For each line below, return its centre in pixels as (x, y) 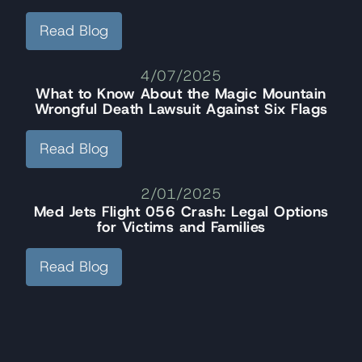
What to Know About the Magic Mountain (181, 93)
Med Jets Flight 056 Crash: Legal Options (181, 211)
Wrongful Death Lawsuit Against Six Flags (181, 109)
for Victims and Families (181, 227)
